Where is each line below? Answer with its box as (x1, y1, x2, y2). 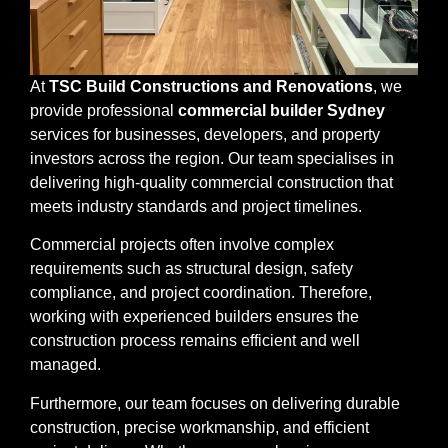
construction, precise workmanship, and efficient (30, 418, 369, 436)
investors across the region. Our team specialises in (30, 149, 394, 167)
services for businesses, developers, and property (30, 125, 380, 143)
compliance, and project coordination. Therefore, (30, 284, 372, 302)
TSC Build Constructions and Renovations (49, 77, 373, 95)
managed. (30, 356, 101, 374)
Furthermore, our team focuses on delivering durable (30, 394, 400, 412)
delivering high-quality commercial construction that (30, 173, 393, 191)
